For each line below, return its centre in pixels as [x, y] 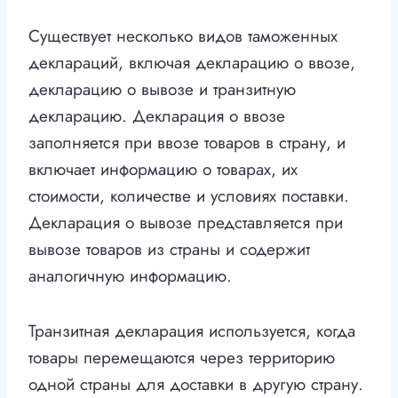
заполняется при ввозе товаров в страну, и [187, 143]
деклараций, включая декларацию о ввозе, [192, 63]
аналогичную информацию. [130, 276]
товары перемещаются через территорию [182, 358]
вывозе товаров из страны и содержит [169, 250]
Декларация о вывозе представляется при [186, 223]
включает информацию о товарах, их [163, 170]
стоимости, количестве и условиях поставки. [189, 196]
